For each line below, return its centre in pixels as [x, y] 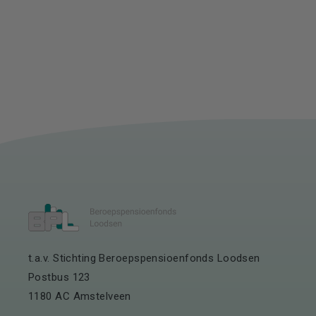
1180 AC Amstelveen [80, 296]
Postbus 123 [59, 277]
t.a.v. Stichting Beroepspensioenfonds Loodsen [144, 258]
